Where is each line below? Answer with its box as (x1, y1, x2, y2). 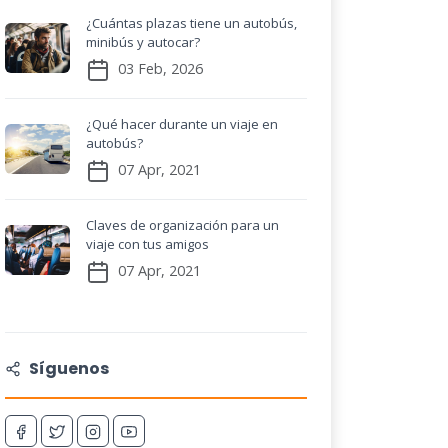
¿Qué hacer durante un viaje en (86, 115, 278, 134)
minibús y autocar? (86, 33, 200, 51)
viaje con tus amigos (86, 235, 209, 254)
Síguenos (29, 357, 109, 381)
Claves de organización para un (86, 216, 279, 235)
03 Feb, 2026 (114, 59, 203, 78)
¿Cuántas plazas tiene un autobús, (86, 14, 297, 32)
